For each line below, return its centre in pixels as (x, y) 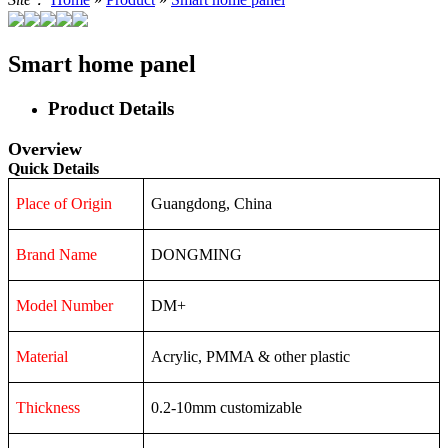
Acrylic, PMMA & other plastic (251, 356)
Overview (45, 148)
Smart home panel (102, 64)
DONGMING (197, 254)
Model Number (65, 305)
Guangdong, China (212, 203)
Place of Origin (64, 203)
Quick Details (53, 168)
